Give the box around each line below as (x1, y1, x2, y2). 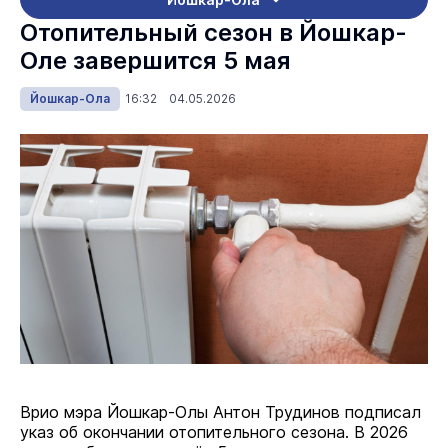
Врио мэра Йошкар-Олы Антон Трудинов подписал (20, 402, 421, 422)
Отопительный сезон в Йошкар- (20, 18, 407, 47)
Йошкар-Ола (30, 91, 110, 106)
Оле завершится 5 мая (20, 46, 291, 75)
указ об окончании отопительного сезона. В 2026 (20, 422, 408, 442)
